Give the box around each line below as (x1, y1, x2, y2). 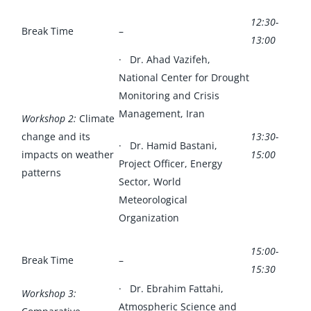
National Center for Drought (118, 70, 249, 84)
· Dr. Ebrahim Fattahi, (118, 281, 224, 295)
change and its (21, 129, 90, 143)
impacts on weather (21, 147, 114, 161)
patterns (21, 165, 61, 179)
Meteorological (118, 192, 187, 206)
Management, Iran (118, 106, 205, 120)
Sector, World (118, 174, 181, 188)
